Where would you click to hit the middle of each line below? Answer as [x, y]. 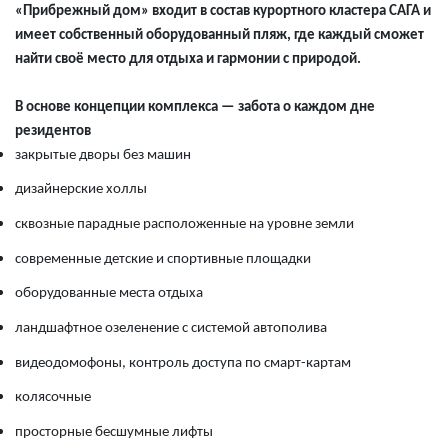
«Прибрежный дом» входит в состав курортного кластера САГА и [223, 11]
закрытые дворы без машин [103, 155]
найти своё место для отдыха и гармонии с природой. [188, 59]
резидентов [53, 131]
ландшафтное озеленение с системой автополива [171, 329]
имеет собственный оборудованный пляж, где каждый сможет [219, 35]
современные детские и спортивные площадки [163, 259]
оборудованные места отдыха [109, 294]
